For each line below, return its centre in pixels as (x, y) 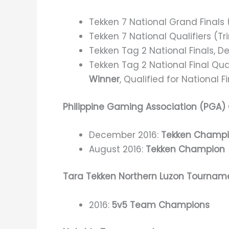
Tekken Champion (185, 149)
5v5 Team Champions (161, 205)
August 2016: (117, 149)
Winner (104, 79)
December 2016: (125, 135)
